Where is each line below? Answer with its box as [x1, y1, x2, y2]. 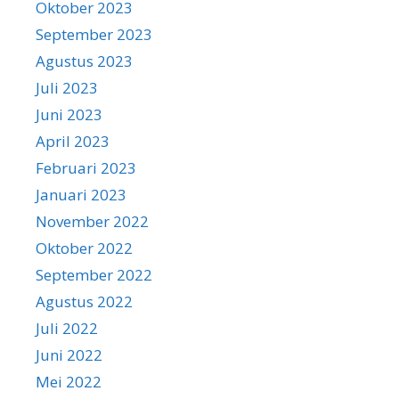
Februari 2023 [36, 157, 136, 178]
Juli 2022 [36, 317, 98, 338]
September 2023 [36, 23, 152, 45]
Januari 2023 [36, 183, 126, 205]
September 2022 [36, 264, 152, 285]
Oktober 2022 [36, 237, 133, 258]
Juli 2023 [36, 77, 98, 98]
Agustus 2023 [36, 50, 133, 71]
